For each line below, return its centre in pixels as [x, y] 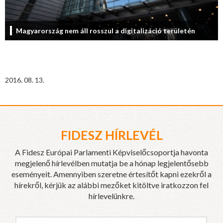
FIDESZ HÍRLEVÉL [111, 135]
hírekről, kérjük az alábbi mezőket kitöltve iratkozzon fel [111, 185]
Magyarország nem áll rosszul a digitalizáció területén [106, 31]
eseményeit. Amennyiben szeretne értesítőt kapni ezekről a [111, 174]
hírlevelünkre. [111, 196]
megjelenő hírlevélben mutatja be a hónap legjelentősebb [111, 163]
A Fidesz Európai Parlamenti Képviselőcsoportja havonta [111, 152]
